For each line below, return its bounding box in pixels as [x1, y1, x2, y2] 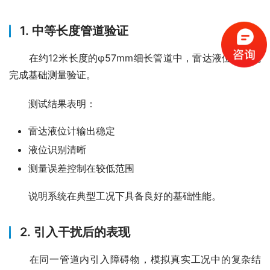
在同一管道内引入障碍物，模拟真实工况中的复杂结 [9, 253, 261, 266]
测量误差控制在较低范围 [28, 162, 134, 175]
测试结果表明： [9, 98, 96, 110]
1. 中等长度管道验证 [20, 24, 128, 39]
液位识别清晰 [28, 143, 86, 156]
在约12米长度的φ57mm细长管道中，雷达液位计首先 [9, 52, 261, 64]
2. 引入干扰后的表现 [20, 225, 130, 240]
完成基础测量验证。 [9, 69, 96, 81]
